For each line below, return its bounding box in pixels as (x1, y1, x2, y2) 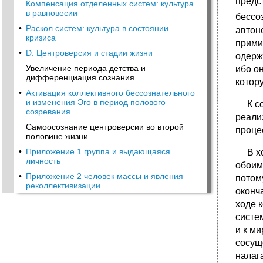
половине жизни (26, 131, 88, 141)
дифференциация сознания (26, 73, 134, 82)
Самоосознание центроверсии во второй (26, 122, 184, 131)
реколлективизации (26, 181, 100, 190)
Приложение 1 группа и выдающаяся (26, 147, 170, 156)
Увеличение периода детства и (26, 63, 146, 73)
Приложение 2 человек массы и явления (26, 171, 183, 181)
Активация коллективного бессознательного (26, 88, 195, 97)
